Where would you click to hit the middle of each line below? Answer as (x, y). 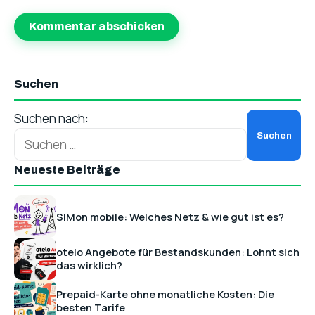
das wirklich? (89, 265)
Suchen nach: (51, 118)
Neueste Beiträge (67, 170)
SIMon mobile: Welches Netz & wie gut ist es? (170, 216)
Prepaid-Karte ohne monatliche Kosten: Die (165, 294)
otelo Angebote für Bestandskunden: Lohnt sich (178, 252)
